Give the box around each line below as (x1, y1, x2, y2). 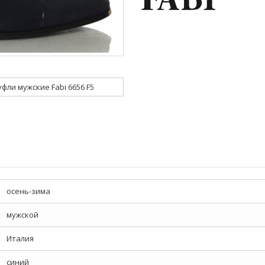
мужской (7, 209, 38, 220)
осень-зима (7, 186, 50, 196)
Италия (7, 233, 34, 244)
